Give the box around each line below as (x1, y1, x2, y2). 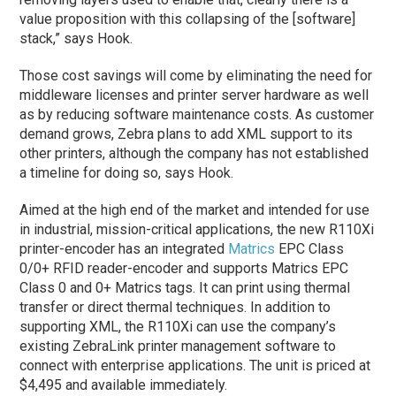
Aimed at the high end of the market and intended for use (19, 202, 370, 218)
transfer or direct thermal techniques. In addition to (19, 299, 331, 316)
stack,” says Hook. (19, 30, 133, 47)
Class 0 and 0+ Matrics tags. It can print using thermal (19, 279, 351, 296)
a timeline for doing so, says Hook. (19, 164, 234, 181)
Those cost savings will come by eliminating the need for (19, 67, 373, 84)
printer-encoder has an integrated (19, 240, 229, 257)
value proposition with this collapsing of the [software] (19, 11, 356, 27)
